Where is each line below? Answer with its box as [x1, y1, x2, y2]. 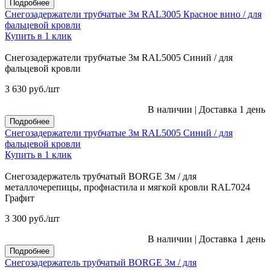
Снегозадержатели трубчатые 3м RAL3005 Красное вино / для [5, 8, 262, 19]
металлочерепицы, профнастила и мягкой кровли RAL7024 [5, 181, 250, 192]
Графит [5, 192, 34, 203]
